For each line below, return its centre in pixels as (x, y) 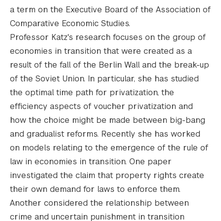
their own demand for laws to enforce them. (95, 189)
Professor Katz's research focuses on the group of (108, 37)
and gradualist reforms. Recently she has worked (105, 134)
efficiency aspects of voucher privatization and (101, 106)
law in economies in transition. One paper (91, 161)
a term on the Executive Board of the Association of (110, 9)
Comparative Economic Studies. (70, 23)
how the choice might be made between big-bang (108, 120)
